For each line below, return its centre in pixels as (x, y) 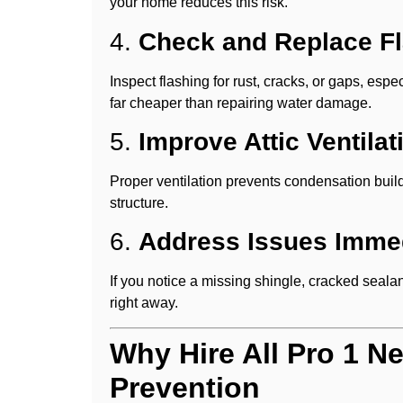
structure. (139, 202)
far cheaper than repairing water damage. (241, 103)
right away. (144, 303)
